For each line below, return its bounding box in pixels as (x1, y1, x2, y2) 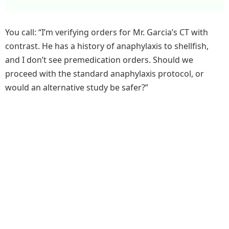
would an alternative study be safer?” (5, 82, 148, 94)
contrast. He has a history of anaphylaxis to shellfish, (5, 40, 209, 52)
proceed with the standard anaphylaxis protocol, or (5, 68, 204, 80)
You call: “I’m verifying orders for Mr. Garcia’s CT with (5, 27, 208, 38)
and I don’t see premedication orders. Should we (5, 54, 193, 66)
